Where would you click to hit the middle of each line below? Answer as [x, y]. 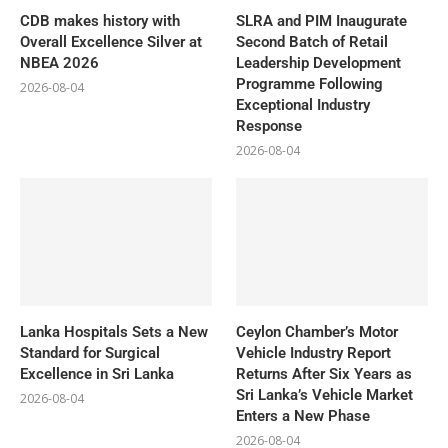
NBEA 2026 [59, 62]
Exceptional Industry [303, 104]
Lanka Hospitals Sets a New [114, 331]
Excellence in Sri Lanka [99, 373]
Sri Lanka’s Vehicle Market [325, 394]
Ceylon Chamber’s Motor [317, 331]
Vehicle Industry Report [314, 352]
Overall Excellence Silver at [111, 41]
